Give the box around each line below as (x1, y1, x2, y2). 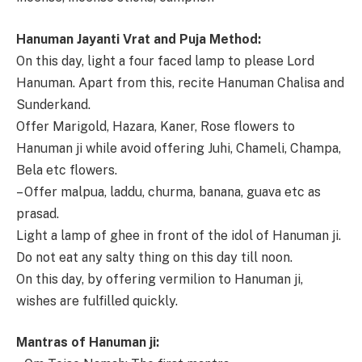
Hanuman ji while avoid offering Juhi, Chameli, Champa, (16, 140, 341, 156)
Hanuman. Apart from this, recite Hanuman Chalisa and (16, 74, 344, 90)
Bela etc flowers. (16, 162, 117, 178)
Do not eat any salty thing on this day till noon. (16, 249, 293, 265)
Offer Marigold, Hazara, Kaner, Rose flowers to (16, 118, 295, 134)
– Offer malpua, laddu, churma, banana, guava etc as (16, 183, 321, 200)
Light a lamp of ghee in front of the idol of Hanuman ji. (16, 227, 341, 243)
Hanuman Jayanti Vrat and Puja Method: (16, 31, 261, 47)
